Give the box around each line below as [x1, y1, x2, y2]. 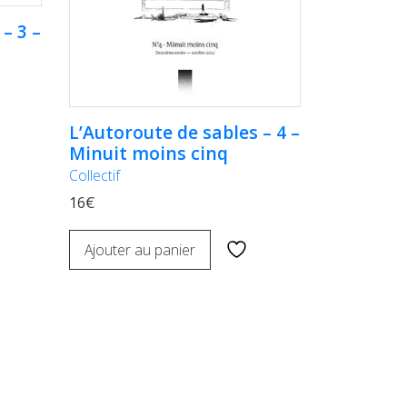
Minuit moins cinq [69, 140, 228, 165]
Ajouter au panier [84, 239, 195, 260]
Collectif [69, 164, 120, 185]
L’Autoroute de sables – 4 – [69, 119, 300, 144]
